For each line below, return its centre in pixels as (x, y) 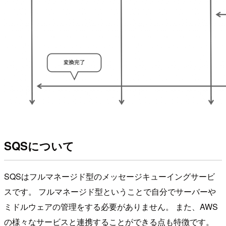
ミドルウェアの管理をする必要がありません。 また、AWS (111, 207)
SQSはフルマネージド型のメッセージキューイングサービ (109, 177)
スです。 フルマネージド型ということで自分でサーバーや (110, 192)
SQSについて (39, 146)
